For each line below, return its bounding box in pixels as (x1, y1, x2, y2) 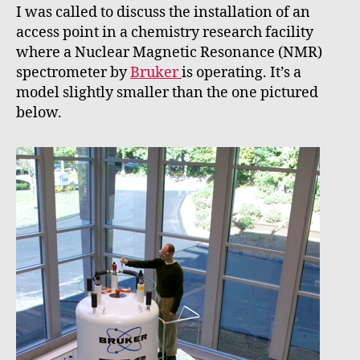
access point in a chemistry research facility (16, 23, 313, 43)
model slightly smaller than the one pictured (16, 84, 318, 103)
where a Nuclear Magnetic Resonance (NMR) (16, 43, 322, 63)
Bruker (130, 63, 182, 83)
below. (16, 104, 62, 123)
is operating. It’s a (182, 63, 301, 83)
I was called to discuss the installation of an (16, 3, 310, 22)
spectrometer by (16, 63, 130, 83)
